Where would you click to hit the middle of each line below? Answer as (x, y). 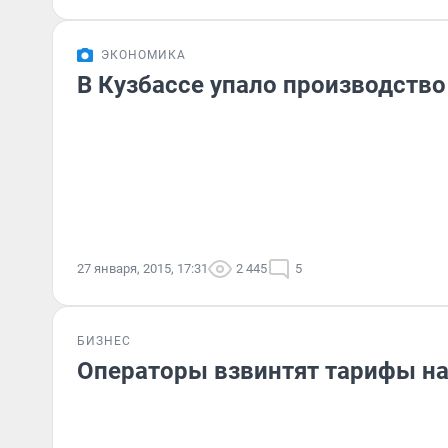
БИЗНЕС (104, 341)
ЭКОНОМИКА (143, 55)
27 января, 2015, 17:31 (142, 268)
